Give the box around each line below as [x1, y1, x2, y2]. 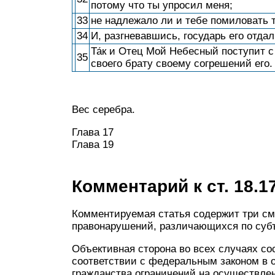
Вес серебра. [72, 104, 135, 115]
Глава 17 [72, 126, 114, 138]
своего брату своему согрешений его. [91, 58, 273, 69]
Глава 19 [72, 139, 114, 150]
